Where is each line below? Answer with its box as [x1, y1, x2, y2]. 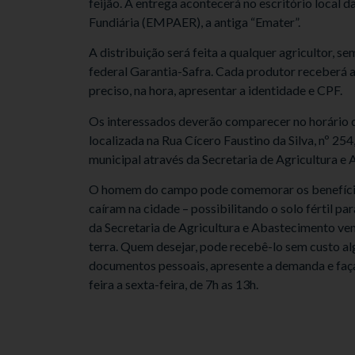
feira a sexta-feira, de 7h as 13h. [89, 277, 258, 292]
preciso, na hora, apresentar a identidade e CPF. [89, 82, 342, 98]
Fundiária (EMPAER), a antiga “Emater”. [89, 14, 300, 29]
